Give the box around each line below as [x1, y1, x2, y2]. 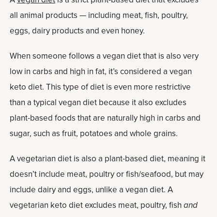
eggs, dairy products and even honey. [10, 25, 145, 37]
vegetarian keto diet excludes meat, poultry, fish [10, 199, 184, 211]
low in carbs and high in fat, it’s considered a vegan [10, 65, 192, 77]
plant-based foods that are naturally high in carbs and [10, 112, 201, 124]
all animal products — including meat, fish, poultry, [10, 9, 188, 21]
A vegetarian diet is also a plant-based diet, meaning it [10, 153, 205, 165]
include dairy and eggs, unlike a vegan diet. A [10, 184, 173, 196]
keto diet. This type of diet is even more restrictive [10, 81, 191, 93]
